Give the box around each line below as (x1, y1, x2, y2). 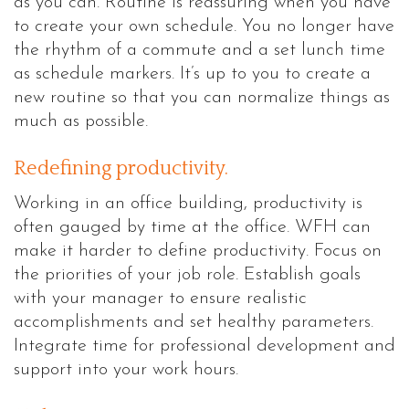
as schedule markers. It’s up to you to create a (14, 64, 371, 83)
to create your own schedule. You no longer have (14, 16, 394, 36)
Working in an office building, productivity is (14, 194, 362, 214)
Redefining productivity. (14, 156, 228, 180)
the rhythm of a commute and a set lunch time (14, 40, 385, 59)
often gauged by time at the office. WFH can (14, 218, 371, 237)
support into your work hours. (14, 361, 238, 380)
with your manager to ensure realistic (14, 289, 307, 309)
